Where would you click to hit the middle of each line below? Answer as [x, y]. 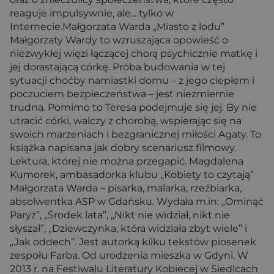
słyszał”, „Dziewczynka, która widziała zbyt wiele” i [128, 228]
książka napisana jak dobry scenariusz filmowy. [123, 148]
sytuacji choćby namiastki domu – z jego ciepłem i [132, 80]
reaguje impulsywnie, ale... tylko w [92, 13]
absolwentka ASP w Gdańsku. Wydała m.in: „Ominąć [137, 202]
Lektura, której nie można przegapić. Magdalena [127, 161]
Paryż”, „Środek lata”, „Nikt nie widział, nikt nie [120, 215]
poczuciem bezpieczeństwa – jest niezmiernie [122, 94]
